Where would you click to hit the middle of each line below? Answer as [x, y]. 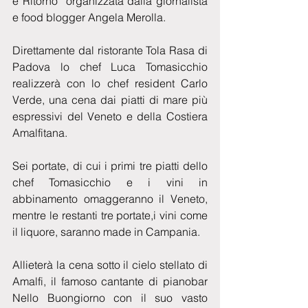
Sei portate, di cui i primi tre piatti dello [110, 165]
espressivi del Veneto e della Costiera [110, 116]
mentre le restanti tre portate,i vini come [110, 215]
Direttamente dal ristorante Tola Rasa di [110, 50]
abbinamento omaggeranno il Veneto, [110, 198]
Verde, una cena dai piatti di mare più [110, 99]
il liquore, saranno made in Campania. [106, 231]
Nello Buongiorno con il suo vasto [110, 297]
